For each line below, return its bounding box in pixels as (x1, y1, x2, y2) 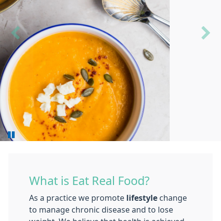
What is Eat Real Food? (29, 175, 149, 186)
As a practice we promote (29, 194, 124, 202)
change (157, 194, 187, 202)
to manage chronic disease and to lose (29, 206, 173, 214)
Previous (16, 31, 49, 39)
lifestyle (124, 194, 157, 202)
